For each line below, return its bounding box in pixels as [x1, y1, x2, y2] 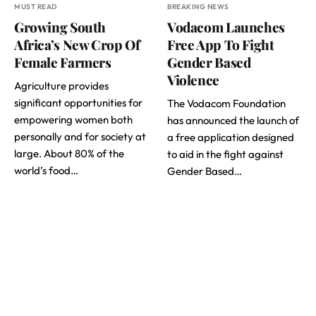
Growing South [14, 17, 107, 36]
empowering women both [14, 112, 133, 126]
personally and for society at [14, 129, 146, 143]
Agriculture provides [14, 78, 109, 92]
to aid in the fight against [167, 147, 284, 161]
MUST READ [14, 1, 57, 11]
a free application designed [167, 130, 294, 144]
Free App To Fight [167, 35, 274, 54]
